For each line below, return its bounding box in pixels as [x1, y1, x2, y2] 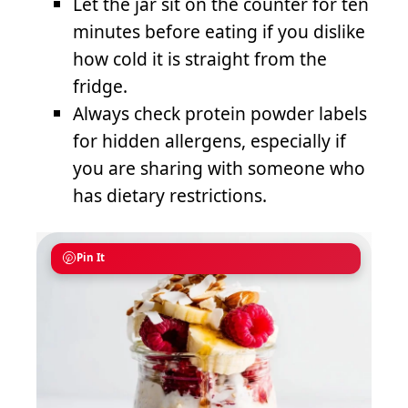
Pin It [76, 250, 105, 265]
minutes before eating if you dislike [73, 18, 365, 44]
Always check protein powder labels [73, 100, 367, 126]
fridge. [73, 73, 127, 98]
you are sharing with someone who [73, 155, 365, 180]
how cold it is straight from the [73, 46, 327, 71]
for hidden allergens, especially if [73, 127, 346, 153]
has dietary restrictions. [73, 182, 267, 208]
